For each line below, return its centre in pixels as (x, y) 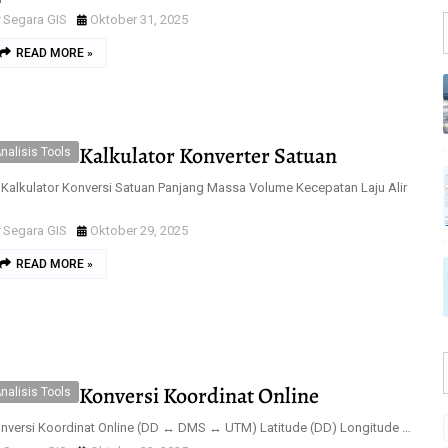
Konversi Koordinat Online (199, 396)
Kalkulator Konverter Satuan (208, 156)
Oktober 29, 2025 (139, 230)
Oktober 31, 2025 (139, 19)
